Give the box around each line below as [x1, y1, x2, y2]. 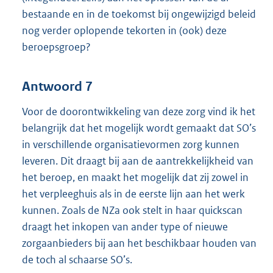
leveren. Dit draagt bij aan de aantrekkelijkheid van [22, 154, 253, 168]
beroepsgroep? [22, 40, 91, 54]
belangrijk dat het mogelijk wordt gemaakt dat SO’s [22, 121, 256, 135]
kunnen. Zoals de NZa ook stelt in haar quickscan [22, 204, 243, 218]
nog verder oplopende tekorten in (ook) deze [22, 23, 227, 37]
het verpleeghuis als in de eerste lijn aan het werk [22, 187, 245, 201]
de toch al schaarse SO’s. [22, 253, 132, 267]
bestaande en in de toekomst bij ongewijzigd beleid [22, 7, 256, 21]
